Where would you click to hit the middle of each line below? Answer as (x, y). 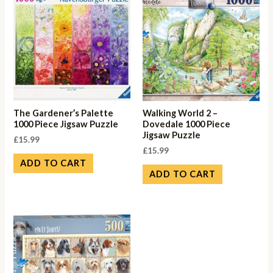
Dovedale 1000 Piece (186, 124)
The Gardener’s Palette (64, 113)
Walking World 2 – (180, 113)
